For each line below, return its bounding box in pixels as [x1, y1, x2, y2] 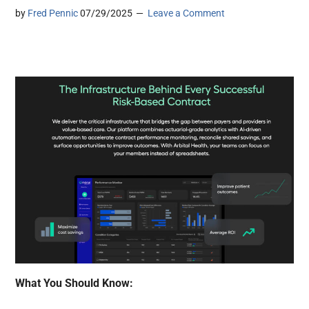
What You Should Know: [15, 277, 137, 290]
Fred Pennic [28, 8, 79, 19]
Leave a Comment [148, 8, 226, 19]
